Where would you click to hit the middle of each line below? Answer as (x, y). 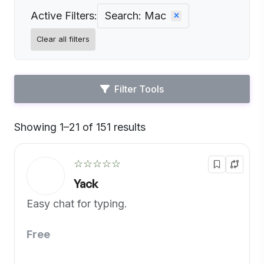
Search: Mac (136, 16)
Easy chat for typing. (77, 204)
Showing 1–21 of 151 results (80, 127)
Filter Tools (139, 89)
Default (164, 132)
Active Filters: (64, 16)
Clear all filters (63, 39)
